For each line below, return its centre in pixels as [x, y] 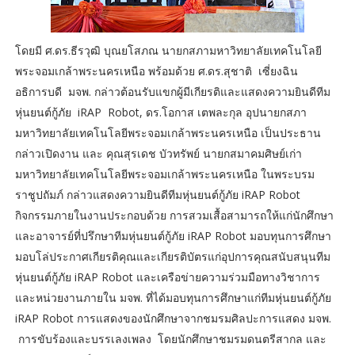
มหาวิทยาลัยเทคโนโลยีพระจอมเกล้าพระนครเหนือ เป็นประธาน [168, 133]
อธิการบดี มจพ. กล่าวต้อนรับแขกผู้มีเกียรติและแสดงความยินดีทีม [172, 92]
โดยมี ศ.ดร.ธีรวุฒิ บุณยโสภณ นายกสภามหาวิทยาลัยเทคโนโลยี [168, 51]
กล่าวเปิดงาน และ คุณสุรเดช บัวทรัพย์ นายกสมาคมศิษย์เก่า [158, 154]
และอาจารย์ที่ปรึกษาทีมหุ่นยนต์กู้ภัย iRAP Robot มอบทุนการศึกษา [173, 236]
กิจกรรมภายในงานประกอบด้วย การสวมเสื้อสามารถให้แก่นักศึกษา [174, 216]
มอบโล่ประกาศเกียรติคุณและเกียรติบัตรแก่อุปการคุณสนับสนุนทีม [172, 257]
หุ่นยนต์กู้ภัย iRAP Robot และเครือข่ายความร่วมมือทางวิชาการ [167, 277]
